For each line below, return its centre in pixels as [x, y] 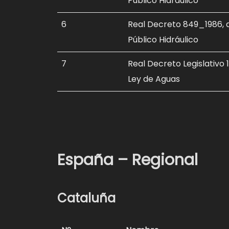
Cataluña [86, 198]
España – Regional [128, 160]
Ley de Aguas [154, 79]
